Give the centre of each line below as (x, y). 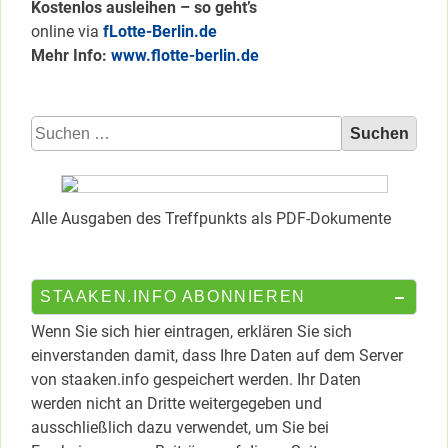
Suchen (56, 127)
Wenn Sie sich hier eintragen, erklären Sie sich (191, 331)
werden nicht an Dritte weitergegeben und (176, 403)
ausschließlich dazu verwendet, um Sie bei (180, 427)
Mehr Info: (69, 56)
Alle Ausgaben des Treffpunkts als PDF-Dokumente (211, 218)
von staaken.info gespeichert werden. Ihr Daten (196, 379)
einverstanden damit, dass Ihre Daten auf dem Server (217, 355)
